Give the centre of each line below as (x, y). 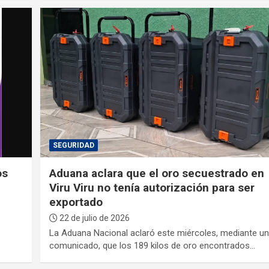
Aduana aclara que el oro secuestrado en (157, 174)
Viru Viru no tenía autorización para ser (152, 188)
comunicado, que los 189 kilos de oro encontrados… (153, 246)
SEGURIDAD (74, 146)
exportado (76, 202)
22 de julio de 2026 (94, 218)
